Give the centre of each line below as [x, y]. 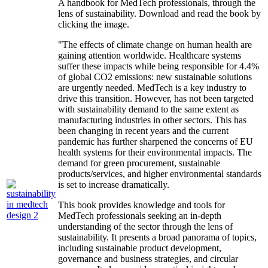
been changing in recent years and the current [143, 131]
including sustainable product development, [140, 248]
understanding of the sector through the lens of [145, 227]
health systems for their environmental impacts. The [155, 153]
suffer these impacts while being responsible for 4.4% [159, 66]
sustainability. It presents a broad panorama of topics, [157, 237]
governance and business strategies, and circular [148, 259]
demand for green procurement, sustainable [139, 163]
